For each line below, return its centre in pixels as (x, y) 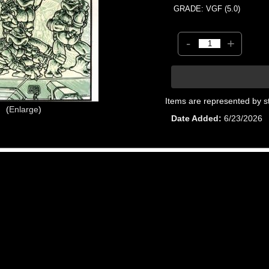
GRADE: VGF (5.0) (207, 8)
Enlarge (23, 109)
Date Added (195, 118)
